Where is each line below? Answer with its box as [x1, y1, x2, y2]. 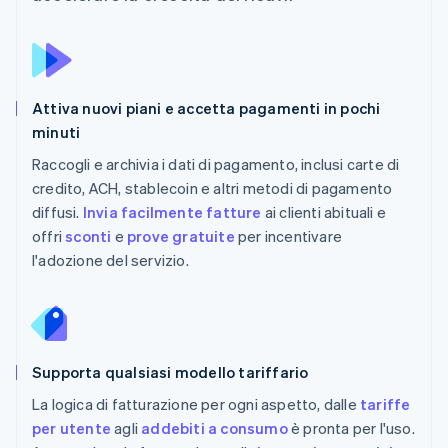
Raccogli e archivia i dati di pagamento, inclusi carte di [32, 153, 400, 174]
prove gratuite [127, 225, 235, 246]
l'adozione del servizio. [32, 249, 189, 270]
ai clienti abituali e [261, 201, 387, 222]
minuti [32, 121, 81, 142]
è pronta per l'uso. [287, 417, 415, 438]
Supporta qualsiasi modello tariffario [32, 361, 309, 382]
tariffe [360, 393, 411, 414]
